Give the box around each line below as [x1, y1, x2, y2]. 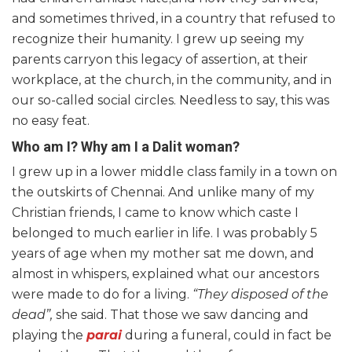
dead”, [12, 306, 53, 322]
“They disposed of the [192, 286, 328, 302]
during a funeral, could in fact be [122, 327, 332, 343]
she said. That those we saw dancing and [53, 306, 309, 322]
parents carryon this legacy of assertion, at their [12, 51, 308, 67]
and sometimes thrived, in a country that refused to [12, 10, 335, 26]
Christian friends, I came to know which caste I [12, 204, 299, 220]
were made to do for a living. [12, 286, 192, 302]
